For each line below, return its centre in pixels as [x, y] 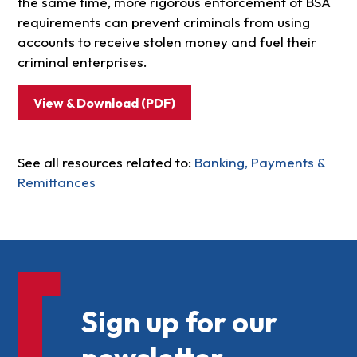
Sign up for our [179, 322]
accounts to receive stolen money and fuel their [167, 42]
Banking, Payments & [259, 163]
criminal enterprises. [82, 62]
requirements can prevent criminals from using [163, 22]
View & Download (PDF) [104, 103]
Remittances [56, 182]
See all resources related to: [106, 163]
